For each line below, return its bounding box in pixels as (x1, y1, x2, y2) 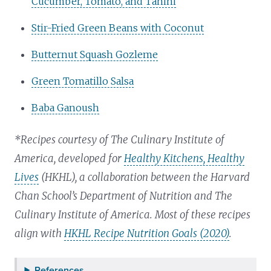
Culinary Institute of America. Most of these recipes (15, 207, 251, 221)
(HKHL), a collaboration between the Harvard (39, 170, 250, 184)
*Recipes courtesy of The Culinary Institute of (15, 132, 225, 146)
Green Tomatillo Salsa (31, 74, 134, 87)
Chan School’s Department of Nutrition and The (15, 189, 233, 203)
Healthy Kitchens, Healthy (124, 151, 245, 165)
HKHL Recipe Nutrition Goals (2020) (64, 226, 230, 240)
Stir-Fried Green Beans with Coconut (31, 21, 204, 34)
